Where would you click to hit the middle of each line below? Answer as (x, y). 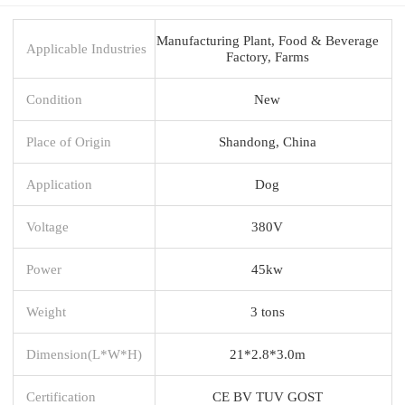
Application (59, 184)
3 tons (267, 311)
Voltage (47, 226)
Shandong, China (267, 141)
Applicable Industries (86, 48)
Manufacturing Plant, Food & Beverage (267, 40)
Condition (54, 99)
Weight (46, 311)
